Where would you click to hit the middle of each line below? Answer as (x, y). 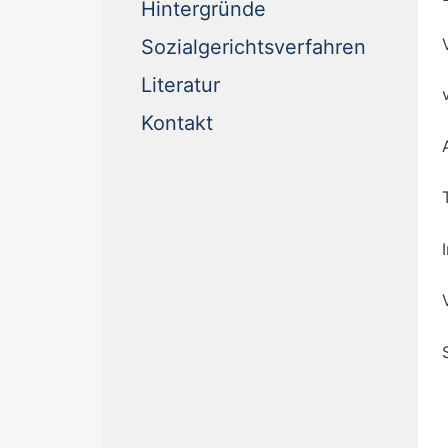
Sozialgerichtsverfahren (253, 47)
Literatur (180, 85)
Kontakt (177, 123)
